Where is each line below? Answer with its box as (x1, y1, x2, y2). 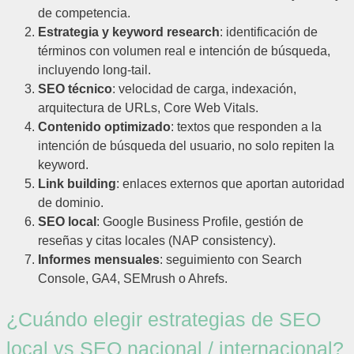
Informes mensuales (38, 252, 160, 266)
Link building (38, 176, 116, 190)
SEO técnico (38, 81, 112, 96)
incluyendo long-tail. (38, 62, 151, 77)
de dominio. (38, 195, 104, 209)
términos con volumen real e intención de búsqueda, (38, 43, 330, 58)
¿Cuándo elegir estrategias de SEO (6, 307, 321, 330)
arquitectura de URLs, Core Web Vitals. (38, 100, 258, 115)
